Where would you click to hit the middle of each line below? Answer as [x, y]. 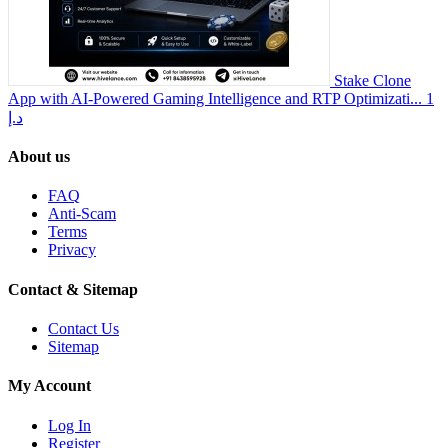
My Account [49, 386]
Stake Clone [372, 80]
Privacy [72, 250]
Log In [69, 425]
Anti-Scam [82, 214]
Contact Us [83, 328]
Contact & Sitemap [73, 289]
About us [39, 157]
